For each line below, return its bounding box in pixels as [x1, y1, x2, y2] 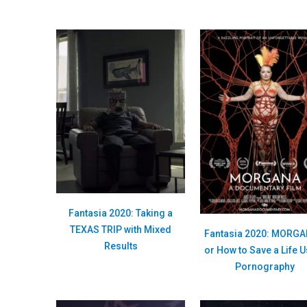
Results [103, 240, 138, 251]
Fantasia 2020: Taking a [69, 207, 173, 219]
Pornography [234, 261, 295, 273]
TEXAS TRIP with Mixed [70, 223, 172, 235]
